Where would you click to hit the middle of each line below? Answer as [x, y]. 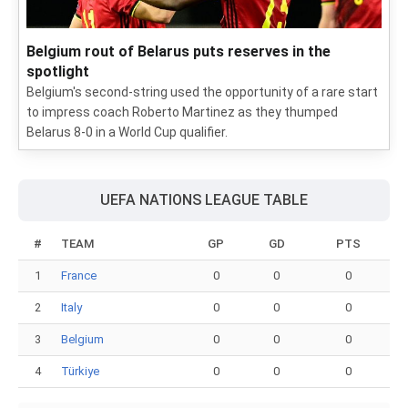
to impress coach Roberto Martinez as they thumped [182, 112]
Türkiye [80, 371]
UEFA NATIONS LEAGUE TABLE [204, 200]
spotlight [58, 71]
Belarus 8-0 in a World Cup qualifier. [127, 132]
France [79, 275]
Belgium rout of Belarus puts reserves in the [178, 51]
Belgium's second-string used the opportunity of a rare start [202, 92]
